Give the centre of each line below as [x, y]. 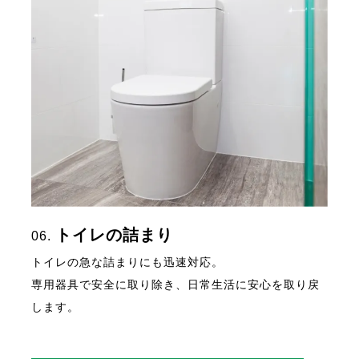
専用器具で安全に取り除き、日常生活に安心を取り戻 [176, 284]
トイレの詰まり [115, 234]
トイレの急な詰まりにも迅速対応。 [128, 262]
